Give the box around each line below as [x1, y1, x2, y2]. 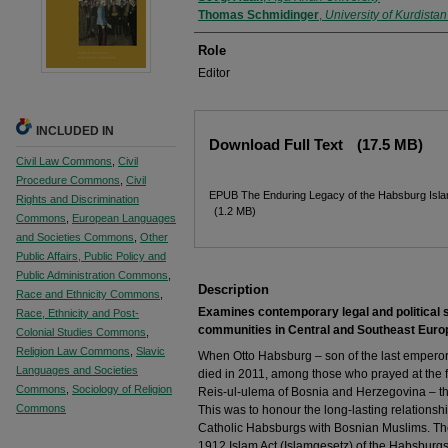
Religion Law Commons [16, 345, 130, 357]
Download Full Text [209, 136, 347, 153]
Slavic [136, 345, 165, 357]
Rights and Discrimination [16, 193, 139, 205]
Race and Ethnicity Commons [16, 288, 160, 300]
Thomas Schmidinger [198, 8, 319, 22]
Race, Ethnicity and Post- [16, 307, 139, 319]
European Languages [72, 212, 176, 224]
